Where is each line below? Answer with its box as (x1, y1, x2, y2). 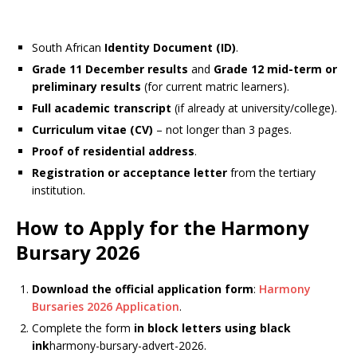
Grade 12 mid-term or (214, 61, 337, 76)
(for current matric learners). (141, 78, 289, 94)
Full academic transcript (32, 100, 171, 116)
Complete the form (32, 320, 134, 335)
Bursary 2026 (16, 238, 140, 265)
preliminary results (32, 78, 141, 94)
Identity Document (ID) (104, 39, 236, 55)
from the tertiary (227, 164, 316, 180)
